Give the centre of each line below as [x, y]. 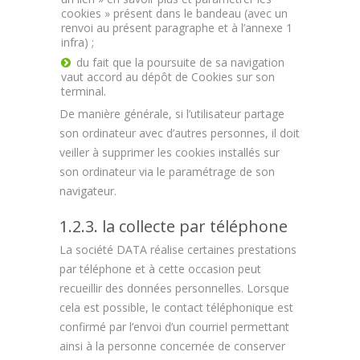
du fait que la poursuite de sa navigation [180, 62]
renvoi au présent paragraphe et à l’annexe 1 [177, 28]
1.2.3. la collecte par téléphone [174, 226]
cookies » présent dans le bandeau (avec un [174, 13]
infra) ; [78, 42]
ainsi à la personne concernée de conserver [172, 346]
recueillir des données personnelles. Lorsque [174, 288]
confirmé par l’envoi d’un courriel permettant [174, 327]
